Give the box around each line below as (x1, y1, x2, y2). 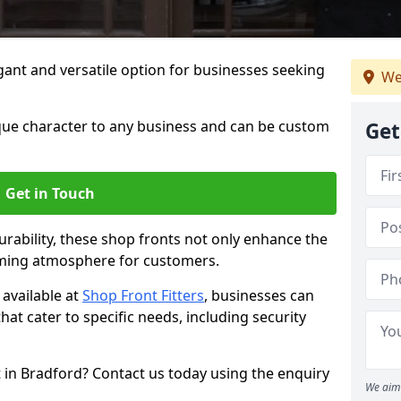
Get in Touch (5, 183, 95, 203)
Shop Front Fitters (82, 286, 204, 305)
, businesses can (204, 286, 314, 305)
